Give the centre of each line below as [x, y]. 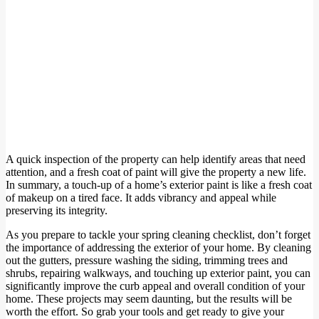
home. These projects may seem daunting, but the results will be [149, 299]
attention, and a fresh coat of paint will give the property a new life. [156, 172]
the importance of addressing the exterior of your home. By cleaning [158, 248]
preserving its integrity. [57, 211]
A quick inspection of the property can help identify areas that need [156, 159]
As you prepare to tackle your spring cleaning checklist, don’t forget [158, 235]
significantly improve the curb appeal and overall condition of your [155, 286]
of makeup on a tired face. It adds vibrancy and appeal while [141, 198]
